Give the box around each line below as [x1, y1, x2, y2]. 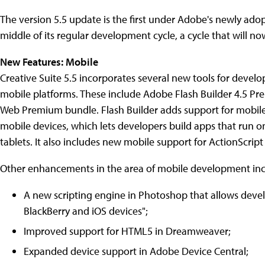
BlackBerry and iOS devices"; [24, 203, 148, 218]
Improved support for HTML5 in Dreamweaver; [24, 224, 231, 238]
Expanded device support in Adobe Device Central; [24, 244, 248, 258]
